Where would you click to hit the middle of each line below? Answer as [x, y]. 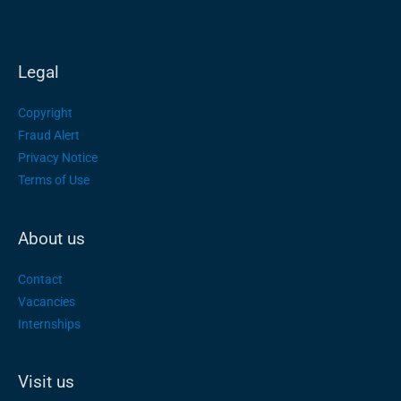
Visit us [46, 381]
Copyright [45, 113]
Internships [49, 324]
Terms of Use [54, 180]
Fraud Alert [49, 136]
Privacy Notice [58, 158]
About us [51, 238]
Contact [40, 279]
